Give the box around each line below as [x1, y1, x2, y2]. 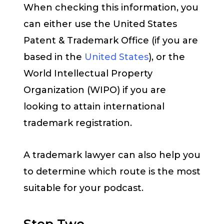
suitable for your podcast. [23, 182, 143, 194]
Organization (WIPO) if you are [23, 84, 166, 95]
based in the [23, 51, 84, 62]
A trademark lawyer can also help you [23, 149, 200, 161]
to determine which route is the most [23, 166, 200, 177]
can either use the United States [23, 18, 177, 29]
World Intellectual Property [23, 67, 152, 79]
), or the [148, 51, 185, 62]
